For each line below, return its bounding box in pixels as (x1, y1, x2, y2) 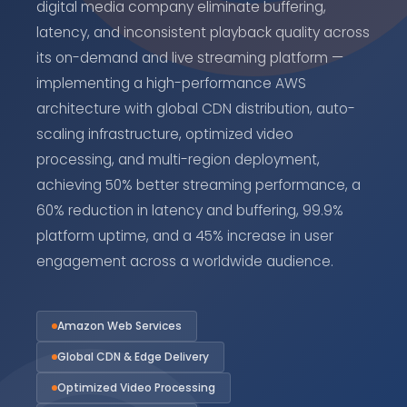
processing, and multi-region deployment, (36, 150, 320, 169)
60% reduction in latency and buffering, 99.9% (36, 201, 343, 220)
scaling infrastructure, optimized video (36, 124, 293, 144)
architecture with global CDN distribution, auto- (36, 99, 355, 118)
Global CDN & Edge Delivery (57, 349, 209, 364)
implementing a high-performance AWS (36, 74, 306, 93)
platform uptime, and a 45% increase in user (36, 226, 333, 245)
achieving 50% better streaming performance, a (36, 175, 361, 194)
